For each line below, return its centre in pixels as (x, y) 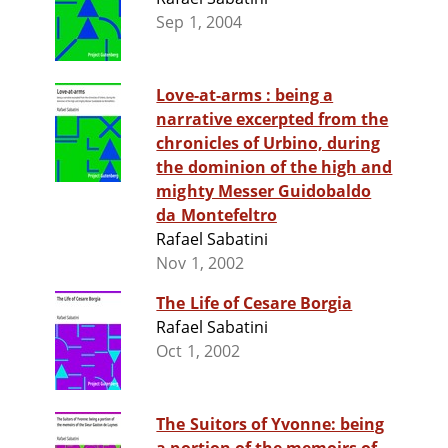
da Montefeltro (216, 215)
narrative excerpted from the (272, 119)
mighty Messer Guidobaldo (264, 191)
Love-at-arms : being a (215, 95)
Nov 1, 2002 (200, 263)
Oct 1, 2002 (198, 351)
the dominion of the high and (274, 167)
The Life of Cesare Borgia (254, 303)
